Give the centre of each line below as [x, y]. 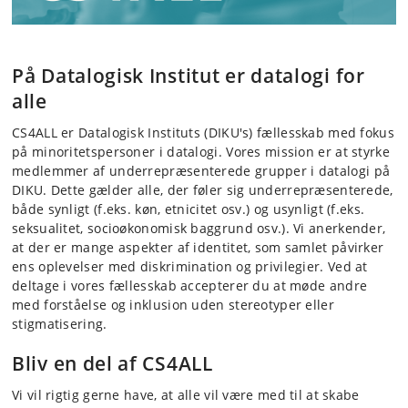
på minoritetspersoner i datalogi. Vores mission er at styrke [201, 152]
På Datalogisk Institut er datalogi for [189, 76]
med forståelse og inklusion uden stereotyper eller [173, 305]
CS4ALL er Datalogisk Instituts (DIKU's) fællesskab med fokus [203, 133]
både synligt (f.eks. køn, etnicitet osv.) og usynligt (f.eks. [189, 209]
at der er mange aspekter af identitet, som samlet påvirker [198, 248]
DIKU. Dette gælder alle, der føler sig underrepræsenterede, [203, 190]
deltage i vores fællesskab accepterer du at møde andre [190, 286]
